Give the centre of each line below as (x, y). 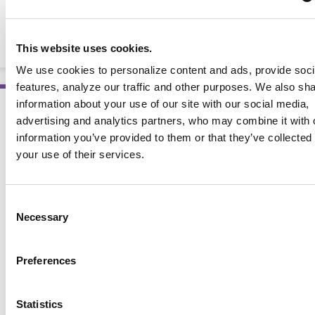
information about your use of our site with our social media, (163, 104)
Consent (25, 203)
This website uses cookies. (84, 48)
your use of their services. (81, 154)
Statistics (39, 304)
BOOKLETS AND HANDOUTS (157, 40)
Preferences (46, 261)
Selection (26, 220)
